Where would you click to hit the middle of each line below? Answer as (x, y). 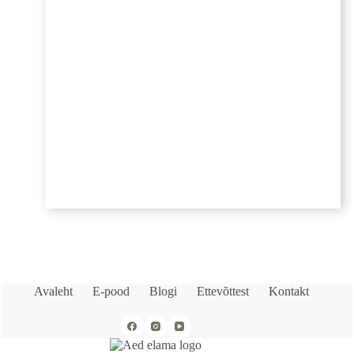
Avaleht (54, 292)
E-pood (111, 292)
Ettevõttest (223, 292)
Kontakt (289, 292)
